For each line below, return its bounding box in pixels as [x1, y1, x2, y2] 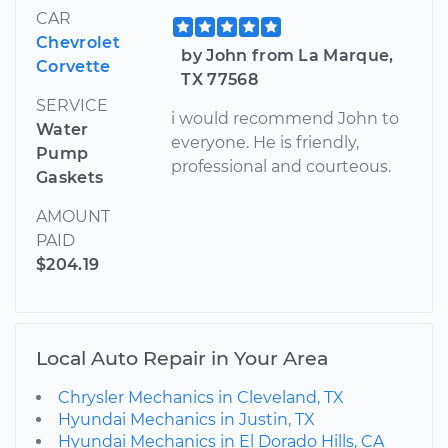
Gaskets [36, 167, 104, 187]
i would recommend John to [171, 108, 400, 128]
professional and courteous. [171, 156, 392, 176]
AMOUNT [36, 206, 110, 226]
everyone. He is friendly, [171, 132, 360, 152]
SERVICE [36, 95, 108, 115]
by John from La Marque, [181, 45, 394, 65]
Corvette [36, 56, 111, 76]
